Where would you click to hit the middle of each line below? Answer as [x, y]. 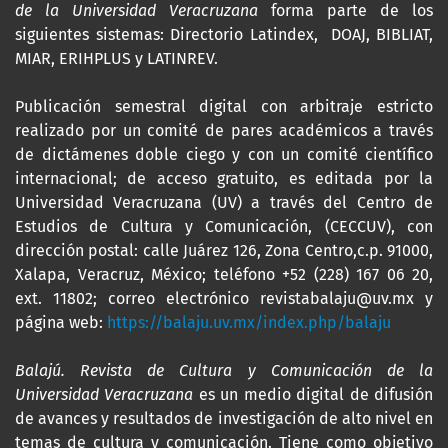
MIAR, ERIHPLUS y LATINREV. [116, 59]
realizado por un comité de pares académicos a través [224, 131]
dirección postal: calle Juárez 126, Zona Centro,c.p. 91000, [224, 251]
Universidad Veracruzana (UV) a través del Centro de [224, 203]
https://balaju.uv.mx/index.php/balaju [249, 323]
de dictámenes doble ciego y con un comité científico [224, 155]
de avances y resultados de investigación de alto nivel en [224, 419]
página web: [61, 323]
